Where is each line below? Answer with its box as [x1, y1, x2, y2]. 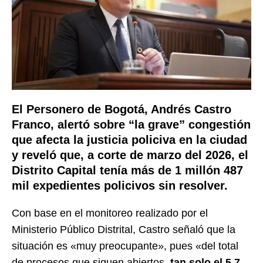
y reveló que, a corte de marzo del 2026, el [12, 148, 248, 161]
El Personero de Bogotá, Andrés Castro [12, 102, 231, 116]
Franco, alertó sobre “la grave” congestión [12, 117, 251, 131]
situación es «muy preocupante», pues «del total [12, 240, 238, 252]
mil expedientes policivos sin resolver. [12, 178, 228, 192]
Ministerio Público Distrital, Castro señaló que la [12, 223, 235, 235]
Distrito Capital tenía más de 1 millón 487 [12, 163, 243, 177]
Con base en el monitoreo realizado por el [12, 207, 208, 219]
